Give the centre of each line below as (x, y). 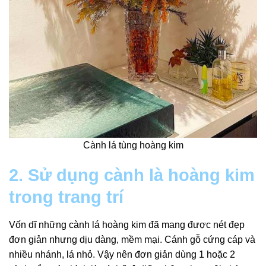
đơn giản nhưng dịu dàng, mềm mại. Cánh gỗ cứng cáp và (132, 239)
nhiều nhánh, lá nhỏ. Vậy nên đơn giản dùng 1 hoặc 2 (122, 254)
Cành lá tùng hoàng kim (133, 145)
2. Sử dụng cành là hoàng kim (132, 175)
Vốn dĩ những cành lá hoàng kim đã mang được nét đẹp (127, 224)
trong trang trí (66, 197)
